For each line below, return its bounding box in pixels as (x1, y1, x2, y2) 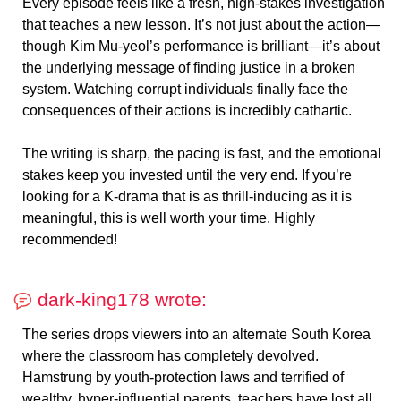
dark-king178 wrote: (32, 289, 207, 311)
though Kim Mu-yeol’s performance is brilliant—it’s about (22, 38, 380, 55)
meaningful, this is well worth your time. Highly (22, 210, 315, 226)
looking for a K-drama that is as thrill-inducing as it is (22, 189, 352, 205)
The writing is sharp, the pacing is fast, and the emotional (22, 146, 381, 162)
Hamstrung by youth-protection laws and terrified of (22, 370, 344, 386)
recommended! (22, 232, 117, 248)
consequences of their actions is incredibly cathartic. (22, 103, 352, 119)
